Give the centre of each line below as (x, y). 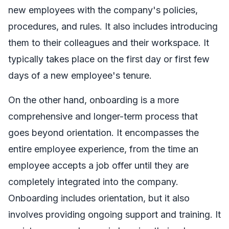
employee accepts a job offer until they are (98, 165)
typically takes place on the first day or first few (109, 59)
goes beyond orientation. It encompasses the (104, 132)
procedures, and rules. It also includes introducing (113, 26)
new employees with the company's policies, (103, 10)
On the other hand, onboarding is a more (94, 100)
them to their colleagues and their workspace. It (109, 42)
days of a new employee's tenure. (80, 75)
